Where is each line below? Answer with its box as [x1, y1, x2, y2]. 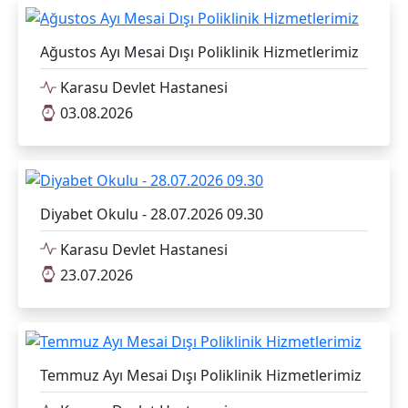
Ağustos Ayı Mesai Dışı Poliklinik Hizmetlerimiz [40, 41, 359, 62]
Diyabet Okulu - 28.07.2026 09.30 [40, 203, 263, 224]
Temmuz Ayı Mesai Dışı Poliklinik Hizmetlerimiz [40, 365, 362, 386]
